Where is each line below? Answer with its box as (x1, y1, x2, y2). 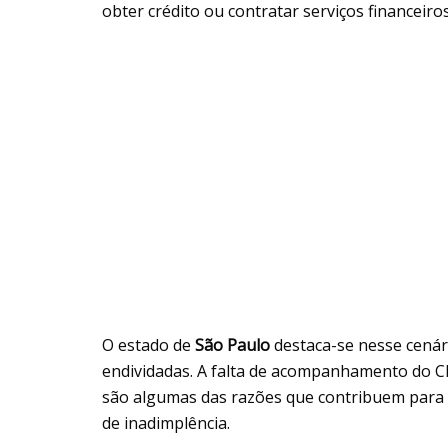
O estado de (102, 333, 195, 356)
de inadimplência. (102, 411, 230, 434)
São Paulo (195, 333, 270, 356)
